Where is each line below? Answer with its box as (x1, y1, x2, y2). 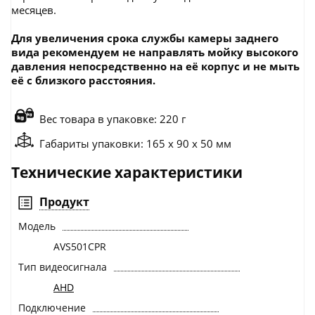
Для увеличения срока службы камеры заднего (11, 31, 278, 46)
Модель (18, 219, 56, 233)
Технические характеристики (11, 162, 243, 183)
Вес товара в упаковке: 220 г (39, 112, 186, 127)
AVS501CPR (53, 240, 106, 254)
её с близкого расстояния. (11, 73, 155, 88)
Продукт (39, 194, 89, 210)
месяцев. (11, 3, 56, 18)
